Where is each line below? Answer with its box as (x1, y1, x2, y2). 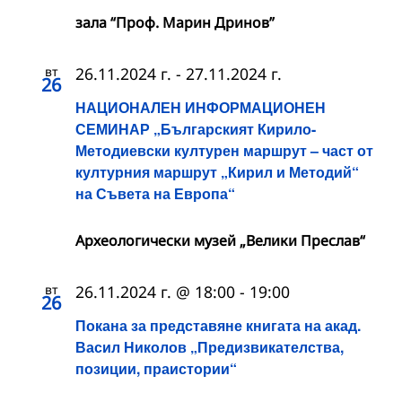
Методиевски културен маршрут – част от (75, 139, 373, 161)
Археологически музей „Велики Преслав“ (75, 230, 365, 250)
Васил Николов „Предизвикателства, (75, 336, 344, 358)
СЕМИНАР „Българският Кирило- (75, 118, 316, 139)
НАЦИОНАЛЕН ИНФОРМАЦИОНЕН (75, 96, 326, 118)
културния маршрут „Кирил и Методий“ (75, 161, 359, 182)
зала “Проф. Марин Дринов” (75, 12, 275, 32)
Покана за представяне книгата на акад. (75, 315, 361, 336)
